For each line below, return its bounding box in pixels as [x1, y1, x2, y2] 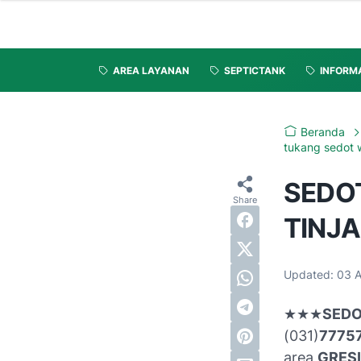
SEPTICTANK [224, 64, 285, 77]
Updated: [284, 268, 334, 281]
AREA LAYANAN [113, 64, 189, 77]
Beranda [301, 125, 345, 139]
